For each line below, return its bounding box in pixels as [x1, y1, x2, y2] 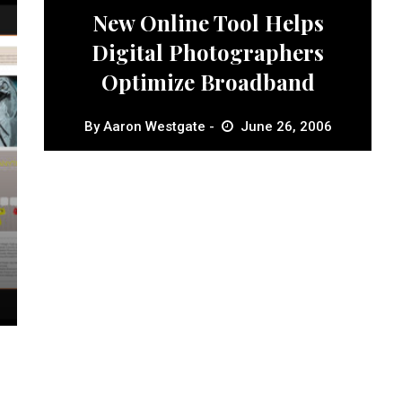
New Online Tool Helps [92, 8, 324, 37]
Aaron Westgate [102, 118, 205, 135]
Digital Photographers [92, 38, 325, 66]
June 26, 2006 [240, 118, 332, 135]
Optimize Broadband [100, 67, 315, 96]
